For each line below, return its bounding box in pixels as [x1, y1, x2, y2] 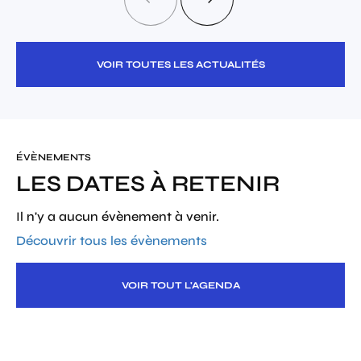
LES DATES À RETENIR [16, 170, 280, 197]
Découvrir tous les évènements [16, 233, 207, 248]
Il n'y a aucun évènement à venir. [16, 209, 219, 224]
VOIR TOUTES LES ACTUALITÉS [96, 59, 265, 70]
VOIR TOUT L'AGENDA [121, 280, 240, 291]
